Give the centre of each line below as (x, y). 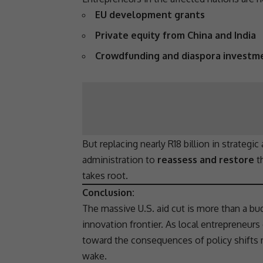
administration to (120, 160)
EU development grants (150, 15)
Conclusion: (108, 193)
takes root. (105, 176)
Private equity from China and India (176, 36)
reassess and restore (206, 160)
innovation (105, 225)
